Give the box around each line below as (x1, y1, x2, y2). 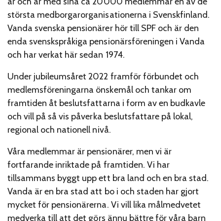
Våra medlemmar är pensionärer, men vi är (7, 146, 172, 157)
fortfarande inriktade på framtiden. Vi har (7, 159, 170, 170)
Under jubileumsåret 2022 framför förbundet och (7, 71, 199, 82)
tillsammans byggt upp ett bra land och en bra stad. (7, 172, 209, 184)
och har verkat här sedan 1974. (7, 49, 125, 61)
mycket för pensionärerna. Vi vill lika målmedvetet (7, 199, 201, 210)
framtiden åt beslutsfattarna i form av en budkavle (7, 97, 206, 109)
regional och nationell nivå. (7, 124, 111, 135)
